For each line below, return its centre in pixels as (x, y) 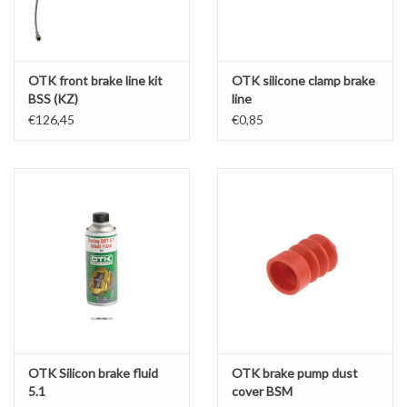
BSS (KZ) (53, 99)
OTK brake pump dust (295, 372)
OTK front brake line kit (95, 81)
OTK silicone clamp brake (303, 81)
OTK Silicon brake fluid (93, 372)
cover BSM (262, 391)
